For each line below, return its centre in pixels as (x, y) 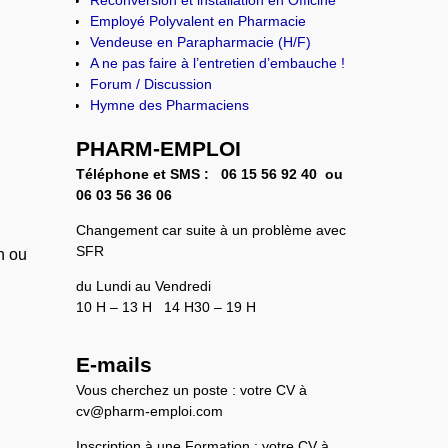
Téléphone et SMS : (149, 173)
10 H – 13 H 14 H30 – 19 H (166, 306)
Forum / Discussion (151, 83)
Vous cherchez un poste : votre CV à (192, 389)
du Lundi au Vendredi (144, 285)
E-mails (114, 364)
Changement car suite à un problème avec (211, 229)
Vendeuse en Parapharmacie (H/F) (201, 41)
